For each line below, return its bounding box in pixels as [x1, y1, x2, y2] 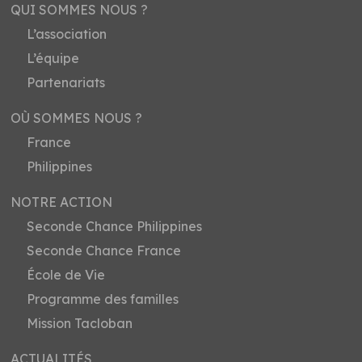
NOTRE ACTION [11, 193, 113, 210]
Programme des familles [27, 290, 179, 307]
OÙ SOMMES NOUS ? [11, 109, 143, 126]
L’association [27, 25, 107, 42]
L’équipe [27, 49, 80, 66]
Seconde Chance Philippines [27, 217, 203, 234]
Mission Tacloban [27, 314, 133, 331]
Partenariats [27, 74, 106, 90]
